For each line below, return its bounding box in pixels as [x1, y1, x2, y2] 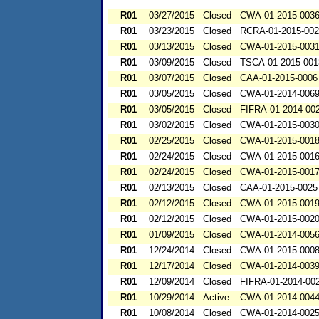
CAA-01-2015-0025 [240, 182, 318, 194]
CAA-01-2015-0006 [240, 73, 318, 84]
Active [203, 292, 229, 303]
